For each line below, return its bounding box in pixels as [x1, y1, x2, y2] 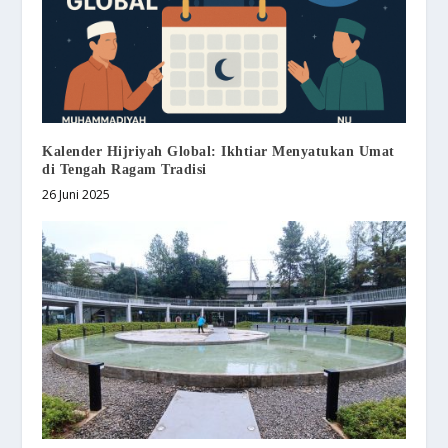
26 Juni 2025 [42, 185, 111, 203]
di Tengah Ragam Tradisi [42, 161, 207, 177]
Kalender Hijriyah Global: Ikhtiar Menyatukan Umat [42, 143, 395, 159]
